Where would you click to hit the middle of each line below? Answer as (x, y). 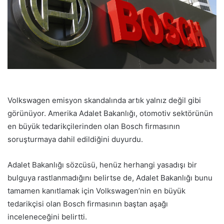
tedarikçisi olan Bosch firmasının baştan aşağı (88, 203)
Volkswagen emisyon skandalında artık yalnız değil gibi (104, 100)
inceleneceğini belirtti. (47, 216)
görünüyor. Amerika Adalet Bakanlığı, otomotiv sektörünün (110, 113)
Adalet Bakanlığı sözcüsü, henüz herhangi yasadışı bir (102, 164)
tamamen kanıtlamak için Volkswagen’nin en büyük (96, 190)
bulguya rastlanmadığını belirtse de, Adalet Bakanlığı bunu (110, 177)
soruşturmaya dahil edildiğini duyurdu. (75, 139)
